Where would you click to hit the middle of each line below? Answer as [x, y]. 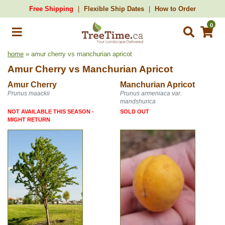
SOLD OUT [135, 111]
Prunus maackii [29, 93]
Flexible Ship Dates [114, 9]
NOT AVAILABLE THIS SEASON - [51, 111]
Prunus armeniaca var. [151, 93]
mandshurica [138, 101]
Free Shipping [51, 9]
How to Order [175, 9]
